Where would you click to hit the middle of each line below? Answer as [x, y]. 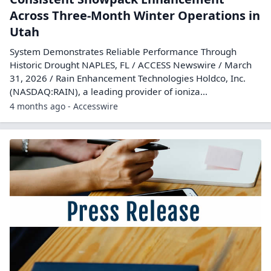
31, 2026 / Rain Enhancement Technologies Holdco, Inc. [128, 78]
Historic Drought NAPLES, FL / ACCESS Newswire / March [131, 65]
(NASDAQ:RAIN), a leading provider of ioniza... [109, 91]
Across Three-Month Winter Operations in [135, 15]
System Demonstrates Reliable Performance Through [123, 51]
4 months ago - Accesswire [64, 106]
